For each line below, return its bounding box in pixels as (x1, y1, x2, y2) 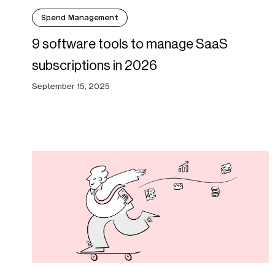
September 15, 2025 (32, 80, 110, 91)
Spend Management (41, 12, 118, 22)
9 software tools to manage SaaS (32, 36, 228, 52)
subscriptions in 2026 (32, 57, 157, 73)
